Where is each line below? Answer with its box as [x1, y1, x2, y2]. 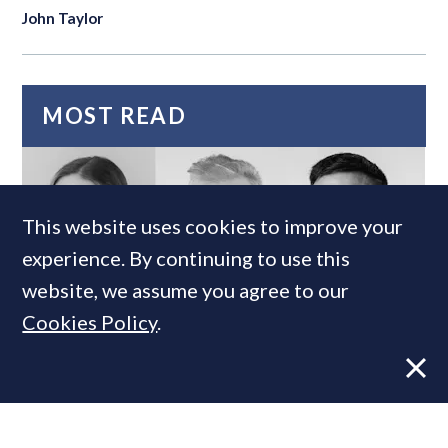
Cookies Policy [22, 310, 158, 334]
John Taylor [22, 9, 104, 28]
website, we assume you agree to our [22, 278, 350, 302]
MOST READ [42, 102, 187, 130]
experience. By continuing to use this [22, 246, 351, 270]
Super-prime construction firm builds [22, 356, 413, 387]
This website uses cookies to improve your [22, 214, 404, 238]
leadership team [22, 384, 190, 415]
